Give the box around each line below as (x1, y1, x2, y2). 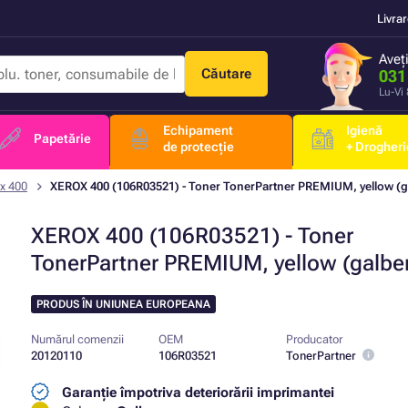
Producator (286, 332, 342, 346)
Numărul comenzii (31, 332, 124, 346)
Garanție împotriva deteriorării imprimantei (62, 384, 334, 401)
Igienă (346, 123, 383, 138)
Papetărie (33, 131, 91, 146)
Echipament (162, 123, 233, 138)
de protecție (162, 139, 234, 154)
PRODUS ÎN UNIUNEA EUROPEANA (36, 298, 210, 311)
